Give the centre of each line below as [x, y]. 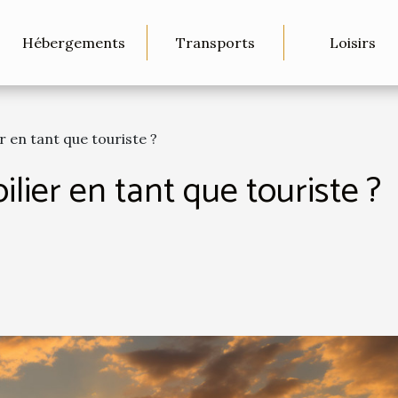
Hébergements [73, 43]
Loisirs [352, 43]
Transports [215, 43]
